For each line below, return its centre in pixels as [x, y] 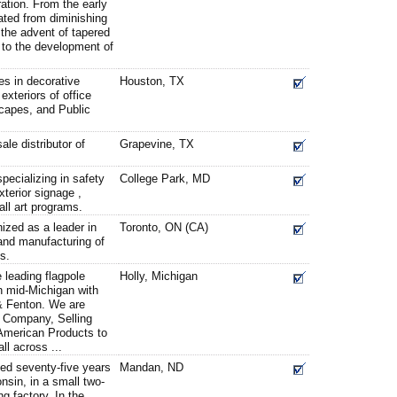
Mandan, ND [152, 367]
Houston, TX [152, 81]
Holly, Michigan [159, 276]
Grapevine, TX [157, 144]
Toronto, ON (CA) [164, 227]
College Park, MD [165, 179]
